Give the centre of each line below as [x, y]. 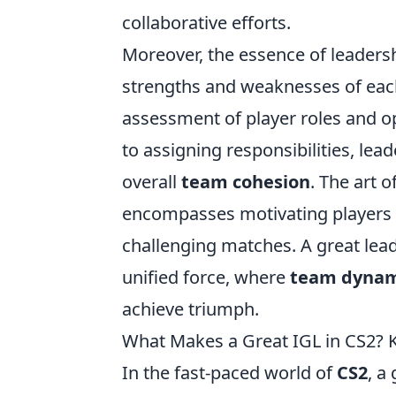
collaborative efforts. [206, 22]
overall [152, 181]
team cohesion [246, 181]
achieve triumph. [190, 308]
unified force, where [206, 277]
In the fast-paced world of [229, 372]
